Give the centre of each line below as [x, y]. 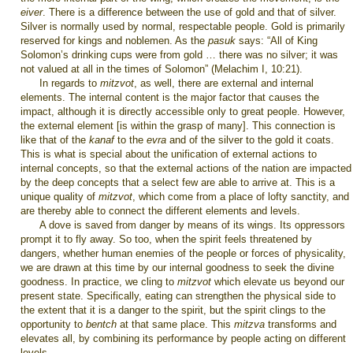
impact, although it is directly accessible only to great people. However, [183, 111]
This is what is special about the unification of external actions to [169, 154]
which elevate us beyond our [278, 282]
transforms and [301, 324]
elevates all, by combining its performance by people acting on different [183, 338]
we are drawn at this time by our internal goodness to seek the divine [177, 268]
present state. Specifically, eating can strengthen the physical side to [178, 296]
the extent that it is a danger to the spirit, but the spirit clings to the [173, 310]
